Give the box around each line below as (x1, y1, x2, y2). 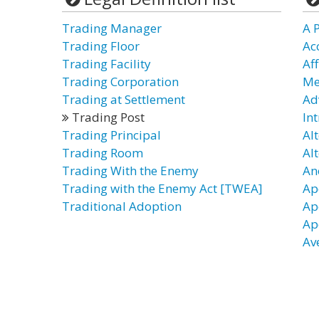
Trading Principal (62, 127, 161, 143)
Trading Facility (62, 56, 151, 72)
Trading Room (62, 145, 143, 161)
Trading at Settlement (62, 91, 185, 108)
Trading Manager (62, 20, 162, 36)
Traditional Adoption (62, 198, 182, 214)
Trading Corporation (62, 73, 179, 90)
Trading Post (69, 109, 145, 125)
